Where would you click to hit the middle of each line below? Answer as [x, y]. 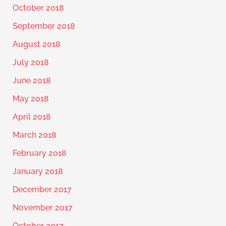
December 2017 [42, 190]
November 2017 [42, 208]
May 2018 [31, 99]
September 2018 [44, 26]
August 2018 [36, 44]
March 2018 [34, 135]
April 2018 [32, 117]
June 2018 [32, 81]
